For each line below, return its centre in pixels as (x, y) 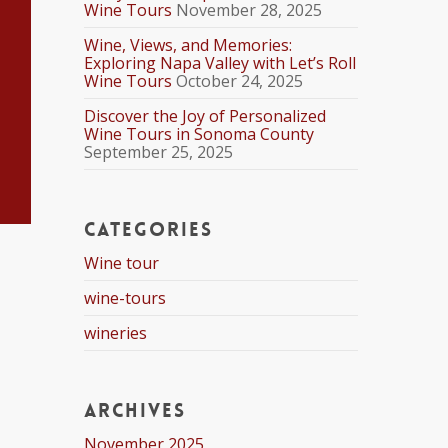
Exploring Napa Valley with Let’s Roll (220, 63)
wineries (116, 333)
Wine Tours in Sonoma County (199, 134)
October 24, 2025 (240, 81)
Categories (149, 229)
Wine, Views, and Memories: (188, 45)
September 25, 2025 (159, 152)
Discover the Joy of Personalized (205, 116)
